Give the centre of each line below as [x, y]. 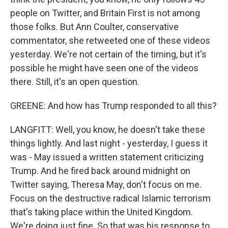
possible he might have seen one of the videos [104, 68]
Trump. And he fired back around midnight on [100, 171]
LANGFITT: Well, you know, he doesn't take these [108, 130]
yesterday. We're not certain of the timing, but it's [108, 54]
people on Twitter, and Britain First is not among [105, 13]
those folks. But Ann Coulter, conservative [94, 27]
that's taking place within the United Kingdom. [102, 212]
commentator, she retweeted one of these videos [110, 40]
